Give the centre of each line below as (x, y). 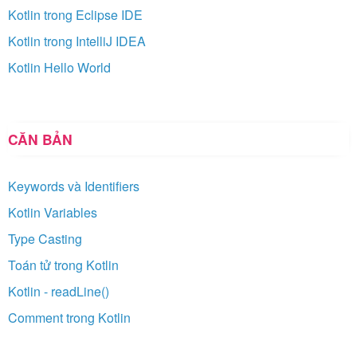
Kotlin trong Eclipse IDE (75, 14)
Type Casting (45, 238)
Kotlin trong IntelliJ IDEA (77, 41)
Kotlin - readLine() (59, 291)
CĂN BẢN (40, 139)
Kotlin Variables (53, 212)
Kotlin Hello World (59, 67)
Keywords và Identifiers (74, 186)
